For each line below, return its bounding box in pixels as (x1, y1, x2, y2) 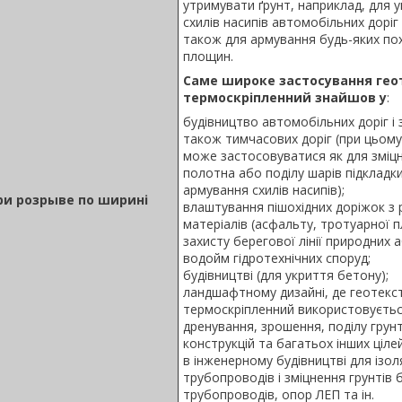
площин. (183, 47, 233, 65)
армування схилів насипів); (183, 180, 345, 198)
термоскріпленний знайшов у (183, 88, 387, 106)
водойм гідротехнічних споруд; (183, 249, 371, 267)
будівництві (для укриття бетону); (183, 266, 389, 284)
